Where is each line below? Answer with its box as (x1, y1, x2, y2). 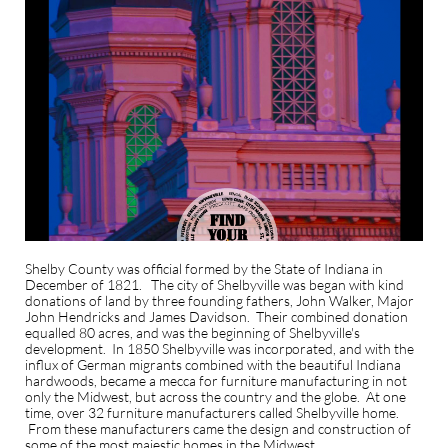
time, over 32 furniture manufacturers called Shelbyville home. (25, 404, 399, 421)
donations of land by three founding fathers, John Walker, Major (25, 292, 414, 309)
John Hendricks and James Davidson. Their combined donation (25, 308, 408, 325)
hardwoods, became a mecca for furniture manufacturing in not (25, 372, 407, 389)
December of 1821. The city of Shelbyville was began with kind (25, 276, 404, 293)
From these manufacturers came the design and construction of (25, 420, 411, 437)
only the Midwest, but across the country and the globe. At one (25, 388, 406, 405)
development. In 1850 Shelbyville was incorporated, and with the (25, 340, 414, 357)
